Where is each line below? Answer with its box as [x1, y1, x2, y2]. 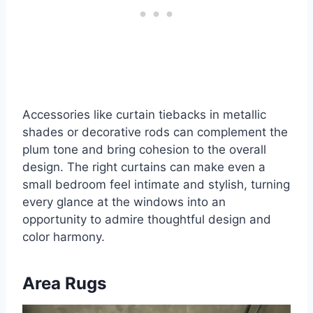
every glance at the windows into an [22, 195, 226, 210]
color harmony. [22, 230, 105, 245]
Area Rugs [22, 273, 106, 294]
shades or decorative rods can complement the [22, 125, 288, 140]
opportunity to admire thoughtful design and [22, 212, 271, 227]
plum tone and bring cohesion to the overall [22, 143, 266, 157]
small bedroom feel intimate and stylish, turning [22, 177, 290, 192]
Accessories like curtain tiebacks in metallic [22, 108, 266, 122]
